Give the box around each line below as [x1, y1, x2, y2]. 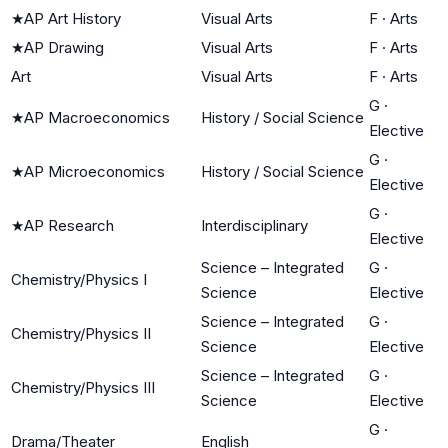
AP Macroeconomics [24, 107, 170, 127]
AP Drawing [24, 37, 104, 57]
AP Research [24, 215, 114, 235]
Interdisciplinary [201, 215, 308, 235]
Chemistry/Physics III [11, 377, 155, 397]
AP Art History [24, 8, 121, 28]
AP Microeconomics [24, 161, 165, 181]
